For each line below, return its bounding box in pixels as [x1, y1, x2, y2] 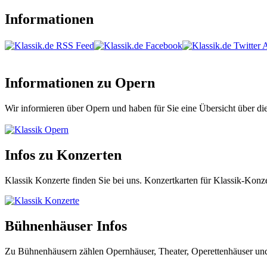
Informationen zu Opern [5, 75, 155, 91]
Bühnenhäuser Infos [5, 218, 127, 234]
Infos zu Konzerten [5, 147, 122, 163]
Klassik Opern [14, 125, 69, 135]
